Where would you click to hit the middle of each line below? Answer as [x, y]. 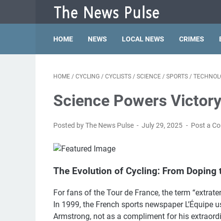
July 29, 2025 [163, 125]
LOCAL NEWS [143, 39]
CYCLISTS [118, 76]
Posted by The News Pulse [94, 125]
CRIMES [192, 39]
